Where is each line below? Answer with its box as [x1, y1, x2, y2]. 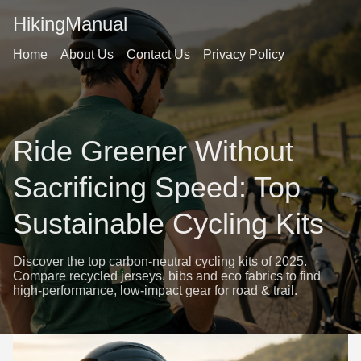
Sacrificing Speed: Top [13, 171, 301, 205]
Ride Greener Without [13, 135, 293, 168]
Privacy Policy [203, 48, 284, 61]
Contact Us [127, 48, 190, 61]
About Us [60, 48, 114, 61]
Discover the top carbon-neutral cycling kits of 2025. [13, 255, 307, 269]
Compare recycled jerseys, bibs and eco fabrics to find [13, 269, 321, 284]
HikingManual [13, 13, 127, 35]
